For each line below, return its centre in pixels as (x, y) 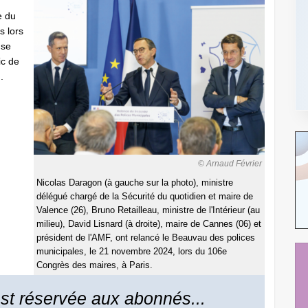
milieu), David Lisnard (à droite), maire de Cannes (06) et (149, 224)
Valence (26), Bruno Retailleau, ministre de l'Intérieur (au (148, 211)
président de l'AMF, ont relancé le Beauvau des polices (146, 238)
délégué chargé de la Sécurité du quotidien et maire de (145, 197)
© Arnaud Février (230, 164)
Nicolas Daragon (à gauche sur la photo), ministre (135, 183)
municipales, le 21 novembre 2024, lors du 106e (132, 252)
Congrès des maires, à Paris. (95, 266)
